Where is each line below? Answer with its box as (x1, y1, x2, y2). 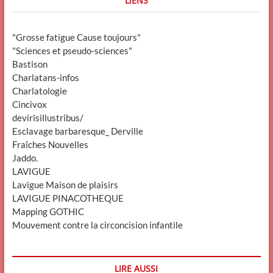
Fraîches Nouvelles (12, 138, 88, 150)
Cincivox (12, 98, 47, 110)
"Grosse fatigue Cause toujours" (12, 31, 141, 43)
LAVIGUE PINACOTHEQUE (12, 192, 124, 204)
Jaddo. (12, 152, 38, 163)
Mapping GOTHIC (12, 205, 84, 217)
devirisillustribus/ (12, 112, 83, 123)
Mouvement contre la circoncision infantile (12, 219, 183, 230)
